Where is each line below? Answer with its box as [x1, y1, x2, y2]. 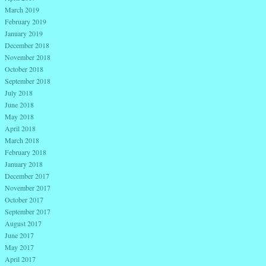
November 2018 [5, 52, 50, 62]
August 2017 [5, 218, 42, 229]
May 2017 [5, 242, 34, 252]
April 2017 [5, 254, 36, 264]
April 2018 [5, 123, 36, 134]
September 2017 [5, 207, 50, 217]
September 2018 [5, 76, 50, 86]
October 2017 [5, 195, 43, 205]
